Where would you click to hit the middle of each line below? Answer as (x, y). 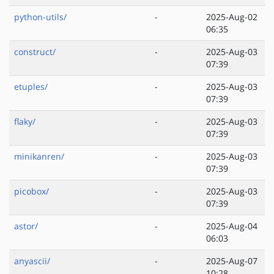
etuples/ (31, 87)
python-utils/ (40, 17)
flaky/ (25, 122)
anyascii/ (32, 261)
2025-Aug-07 (232, 261)
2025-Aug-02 (232, 17)
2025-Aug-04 (232, 226)
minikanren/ (39, 157)
